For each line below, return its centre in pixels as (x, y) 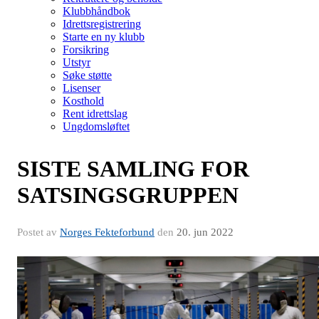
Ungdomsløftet (96, 126)
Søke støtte (87, 75)
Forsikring (86, 49)
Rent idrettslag (95, 113)
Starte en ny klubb (104, 36)
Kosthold (83, 100)
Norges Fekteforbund (107, 232)
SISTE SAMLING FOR (133, 168)
